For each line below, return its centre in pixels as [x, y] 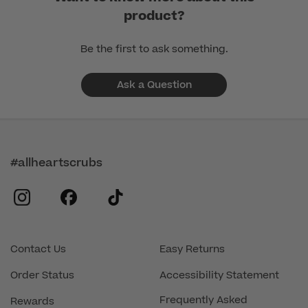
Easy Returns [192, 249]
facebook [117, 196]
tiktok [148, 196]
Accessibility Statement [219, 275]
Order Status [42, 275]
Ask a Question [154, 85]
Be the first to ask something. [154, 49]
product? [154, 16]
